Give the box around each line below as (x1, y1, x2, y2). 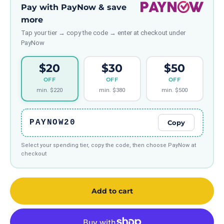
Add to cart (91, 186, 133, 196)
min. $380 (99, 87, 125, 94)
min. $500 (161, 87, 187, 94)
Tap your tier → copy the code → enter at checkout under (20, 28, 185, 36)
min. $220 (36, 87, 62, 94)
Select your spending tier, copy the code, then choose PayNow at (20, 141, 196, 148)
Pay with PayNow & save (20, 2, 126, 12)
